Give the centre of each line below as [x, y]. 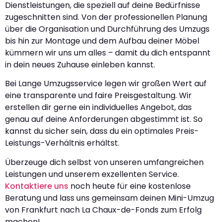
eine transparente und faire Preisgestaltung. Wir [98, 96]
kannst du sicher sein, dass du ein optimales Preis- [102, 131]
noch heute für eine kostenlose [130, 186]
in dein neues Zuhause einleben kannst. [80, 64]
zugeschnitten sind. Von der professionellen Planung [106, 17]
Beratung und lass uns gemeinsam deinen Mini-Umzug [110, 198]
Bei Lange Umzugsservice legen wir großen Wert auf [106, 84]
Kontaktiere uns [37, 186]
